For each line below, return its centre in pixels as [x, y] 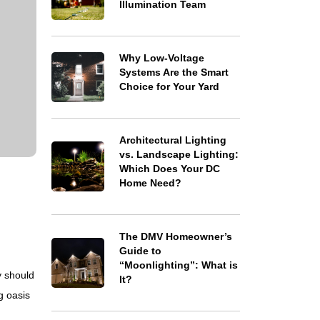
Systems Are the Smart [174, 72]
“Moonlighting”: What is [178, 265]
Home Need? [150, 183]
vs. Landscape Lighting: [179, 154]
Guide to [140, 251]
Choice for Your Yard [169, 86]
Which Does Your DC [169, 169]
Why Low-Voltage [161, 58]
